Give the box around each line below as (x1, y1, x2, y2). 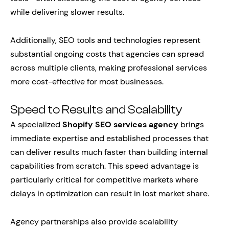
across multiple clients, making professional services (10, 62, 207, 73)
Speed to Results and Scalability (10, 103, 182, 117)
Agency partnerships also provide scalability (10, 216, 178, 227)
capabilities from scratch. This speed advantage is (10, 161, 199, 171)
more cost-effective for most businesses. (10, 76, 164, 87)
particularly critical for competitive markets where (10, 174, 198, 185)
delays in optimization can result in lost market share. (10, 188, 209, 199)
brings (178, 119, 204, 130)
